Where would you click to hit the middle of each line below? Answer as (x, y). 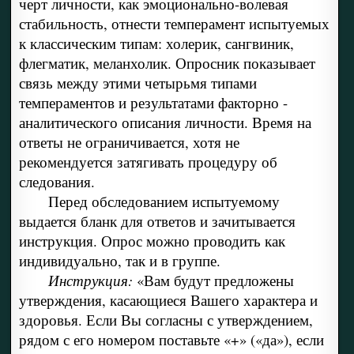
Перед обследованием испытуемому (164, 201)
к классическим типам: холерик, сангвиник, (156, 43)
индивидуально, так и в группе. (119, 261)
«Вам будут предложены (215, 281)
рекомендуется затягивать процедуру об (148, 162)
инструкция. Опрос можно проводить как (152, 241)
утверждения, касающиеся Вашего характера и (168, 300)
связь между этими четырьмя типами (137, 83)
